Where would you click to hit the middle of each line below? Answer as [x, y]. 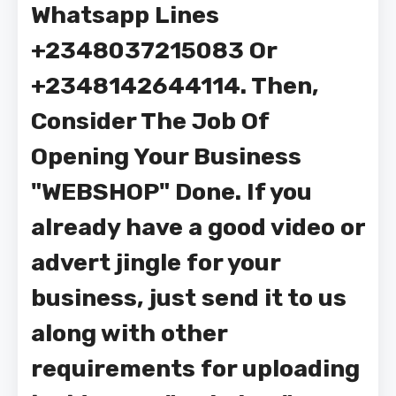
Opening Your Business [166, 156]
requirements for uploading [195, 369]
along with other [129, 333]
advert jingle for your [156, 263]
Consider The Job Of [150, 121]
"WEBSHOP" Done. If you [171, 192]
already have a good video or [198, 227]
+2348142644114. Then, [175, 86]
